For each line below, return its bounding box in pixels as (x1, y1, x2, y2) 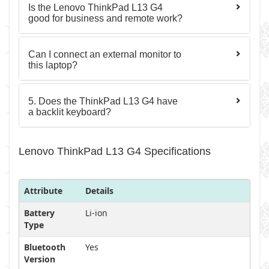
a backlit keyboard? (28, 107, 111, 117)
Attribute (24, 185, 62, 196)
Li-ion (85, 207, 107, 219)
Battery (24, 207, 55, 219)
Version (24, 253, 55, 265)
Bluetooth (24, 241, 65, 253)
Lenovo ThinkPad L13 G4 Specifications (19, 145, 211, 157)
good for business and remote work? (28, 13, 183, 23)
